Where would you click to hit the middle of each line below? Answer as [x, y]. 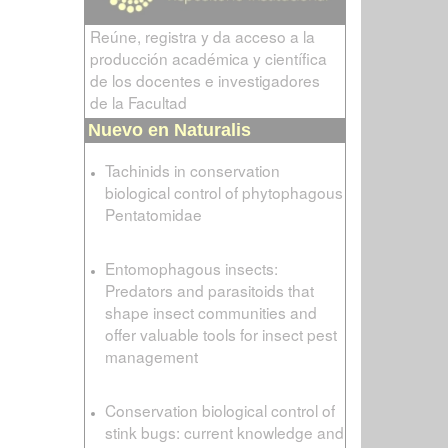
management [151, 356]
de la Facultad [138, 102]
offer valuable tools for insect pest [220, 334]
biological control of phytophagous [223, 192]
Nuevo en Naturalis [169, 130]
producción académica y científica [208, 58]
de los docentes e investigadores [204, 80]
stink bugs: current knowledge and [224, 432]
